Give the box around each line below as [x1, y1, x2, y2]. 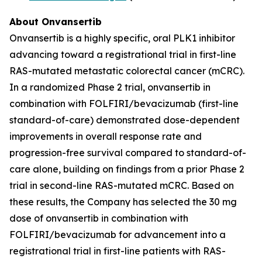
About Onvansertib [9, 16, 102, 27]
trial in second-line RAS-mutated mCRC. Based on [9, 180, 234, 191]
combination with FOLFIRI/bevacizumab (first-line [9, 98, 239, 109]
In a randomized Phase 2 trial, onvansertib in [9, 81, 211, 93]
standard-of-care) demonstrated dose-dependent [9, 114, 240, 126]
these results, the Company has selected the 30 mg [9, 196, 237, 208]
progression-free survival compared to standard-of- [9, 147, 246, 158]
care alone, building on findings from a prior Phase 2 [9, 163, 244, 175]
